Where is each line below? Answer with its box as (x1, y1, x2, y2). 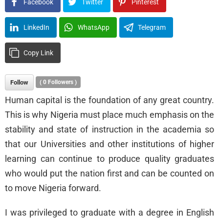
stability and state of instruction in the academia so (5, 124, 214, 135)
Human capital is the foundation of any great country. (5, 95, 214, 106)
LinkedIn (23, 23, 49, 32)
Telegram (138, 23, 166, 32)
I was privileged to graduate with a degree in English (5, 207, 214, 218)
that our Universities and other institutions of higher (5, 139, 214, 150)
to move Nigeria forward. (5, 183, 101, 194)
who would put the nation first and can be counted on (5, 168, 214, 179)
